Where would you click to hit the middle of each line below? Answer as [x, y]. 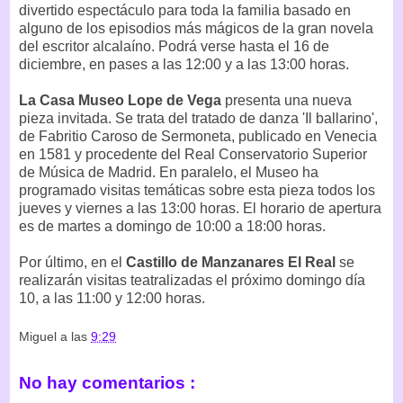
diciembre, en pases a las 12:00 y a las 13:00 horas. [184, 64]
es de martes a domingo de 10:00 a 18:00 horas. [172, 226]
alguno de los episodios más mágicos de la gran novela [196, 28]
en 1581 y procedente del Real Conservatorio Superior [193, 154]
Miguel [40, 337]
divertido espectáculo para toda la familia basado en [185, 10]
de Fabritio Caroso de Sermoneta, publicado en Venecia [198, 136]
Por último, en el [72, 262]
